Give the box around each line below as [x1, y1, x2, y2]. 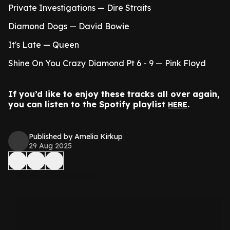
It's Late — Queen [8, 40, 79, 50]
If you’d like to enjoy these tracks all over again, [8, 89, 220, 99]
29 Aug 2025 [29, 141, 72, 150]
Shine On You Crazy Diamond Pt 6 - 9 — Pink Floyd [8, 58, 206, 68]
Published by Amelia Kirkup [29, 132, 123, 141]
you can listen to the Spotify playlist [8, 99, 168, 109]
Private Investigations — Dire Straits [8, 3, 151, 13]
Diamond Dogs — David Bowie [8, 21, 129, 31]
